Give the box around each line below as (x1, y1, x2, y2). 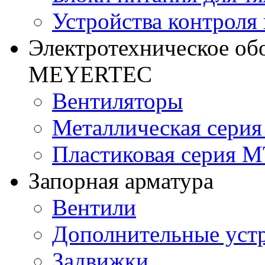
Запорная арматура (28, 167, 214, 193)
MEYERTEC (28, 61, 152, 87)
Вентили (52, 194, 136, 220)
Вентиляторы (52, 88, 183, 114)
